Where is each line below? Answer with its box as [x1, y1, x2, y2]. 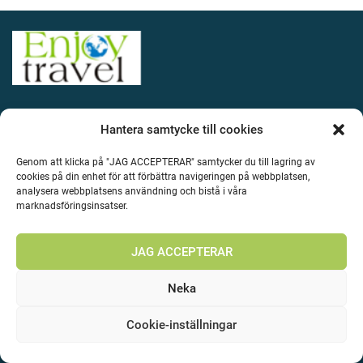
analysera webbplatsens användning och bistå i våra [16, 186, 247, 197]
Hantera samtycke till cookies [100, 122, 263, 137]
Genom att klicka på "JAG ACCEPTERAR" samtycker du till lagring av [16, 156, 315, 168]
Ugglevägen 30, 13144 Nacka [40, 139, 186, 152]
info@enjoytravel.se [40, 204, 140, 218]
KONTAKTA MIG [12, 111, 79, 124]
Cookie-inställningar [126, 317, 237, 332]
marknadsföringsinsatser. [16, 200, 128, 211]
